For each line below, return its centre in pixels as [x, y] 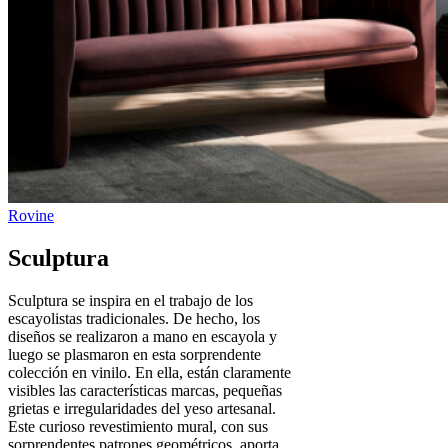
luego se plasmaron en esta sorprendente [134, 354]
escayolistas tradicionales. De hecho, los [134, 318]
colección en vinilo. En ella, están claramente [149, 372]
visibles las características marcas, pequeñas [145, 390]
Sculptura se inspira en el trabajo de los [130, 300]
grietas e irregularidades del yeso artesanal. [142, 408]
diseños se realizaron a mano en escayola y [142, 336]
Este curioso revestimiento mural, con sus [138, 426]
